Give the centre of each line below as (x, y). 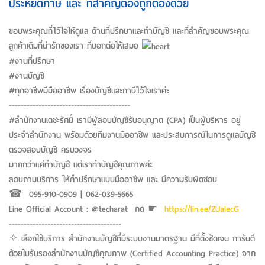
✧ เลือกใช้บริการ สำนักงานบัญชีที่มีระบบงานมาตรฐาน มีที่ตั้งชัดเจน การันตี (132, 238)
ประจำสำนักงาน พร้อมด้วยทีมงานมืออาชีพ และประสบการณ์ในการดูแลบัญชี (132, 135)
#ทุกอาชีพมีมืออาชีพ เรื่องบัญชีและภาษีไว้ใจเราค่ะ (89, 91)
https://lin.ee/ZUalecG (202, 209)
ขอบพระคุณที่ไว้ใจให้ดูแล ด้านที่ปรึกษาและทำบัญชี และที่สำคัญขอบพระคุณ (129, 31)
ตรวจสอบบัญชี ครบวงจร (50, 150)
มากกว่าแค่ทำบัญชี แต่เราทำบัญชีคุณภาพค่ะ (81, 164)
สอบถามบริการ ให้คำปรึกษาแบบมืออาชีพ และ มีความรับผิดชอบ (115, 179)
